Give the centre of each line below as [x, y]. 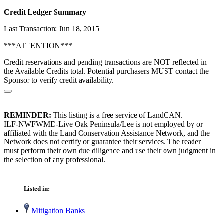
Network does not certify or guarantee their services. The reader [102, 142]
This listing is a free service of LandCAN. [117, 115]
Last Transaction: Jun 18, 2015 [52, 29]
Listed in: [37, 189]
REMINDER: [27, 115]
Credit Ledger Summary [45, 12]
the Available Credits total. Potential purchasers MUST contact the [106, 71]
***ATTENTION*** [38, 46]
